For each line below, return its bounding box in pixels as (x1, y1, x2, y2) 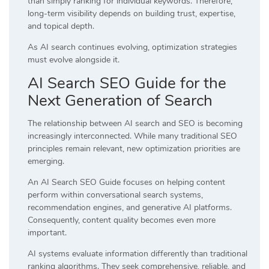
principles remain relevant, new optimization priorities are (28, 142, 240, 154)
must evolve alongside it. (28, 53, 119, 65)
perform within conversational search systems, (28, 189, 203, 201)
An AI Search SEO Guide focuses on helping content (28, 176, 225, 188)
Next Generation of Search (28, 89, 213, 111)
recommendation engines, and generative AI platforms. (28, 201, 232, 213)
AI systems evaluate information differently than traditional (28, 247, 247, 259)
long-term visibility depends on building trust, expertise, (28, 7, 235, 19)
